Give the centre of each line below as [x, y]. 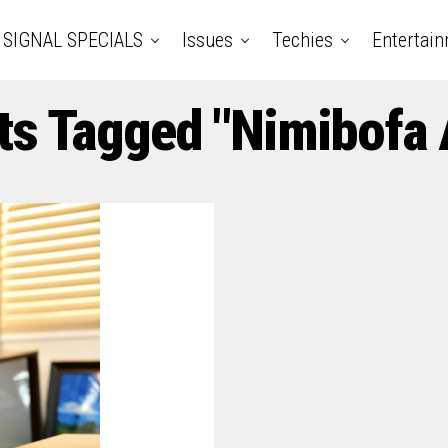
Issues [207, 40]
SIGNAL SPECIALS [72, 40]
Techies [302, 40]
